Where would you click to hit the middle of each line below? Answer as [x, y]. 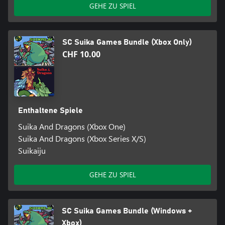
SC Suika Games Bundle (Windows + [127, 211]
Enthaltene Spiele [50, 111]
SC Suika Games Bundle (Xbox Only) [127, 42]
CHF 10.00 [81, 54]
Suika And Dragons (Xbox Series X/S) [82, 139]
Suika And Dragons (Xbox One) [72, 127]
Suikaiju [32, 151]
